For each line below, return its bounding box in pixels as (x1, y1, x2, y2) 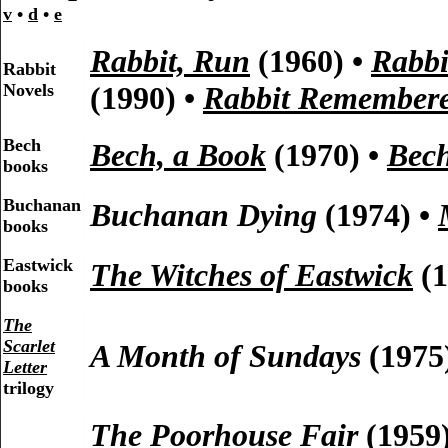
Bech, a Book (90, 137, 266, 174)
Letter (3, 357, 47, 378)
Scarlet (3, 336, 55, 357)
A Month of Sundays (90, 338, 361, 375)
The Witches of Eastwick (90, 257, 413, 294)
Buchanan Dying (90, 197, 317, 234)
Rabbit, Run (90, 43, 250, 80)
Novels (3, 80, 54, 101)
